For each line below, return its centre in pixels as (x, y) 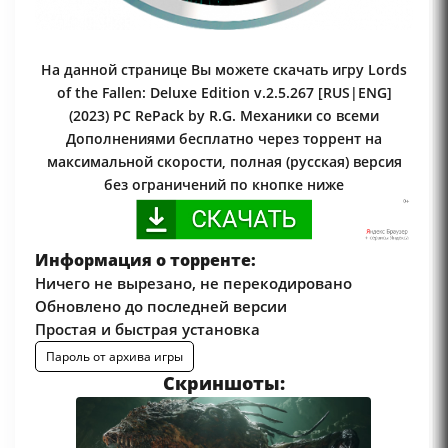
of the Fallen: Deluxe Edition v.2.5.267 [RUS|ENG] (224, 93)
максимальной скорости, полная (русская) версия (224, 162)
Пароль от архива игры (114, 356)
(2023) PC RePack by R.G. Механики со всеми (224, 116)
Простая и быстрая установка (147, 328)
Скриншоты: (224, 382)
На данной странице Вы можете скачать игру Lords (224, 70)
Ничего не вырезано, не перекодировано (193, 282)
